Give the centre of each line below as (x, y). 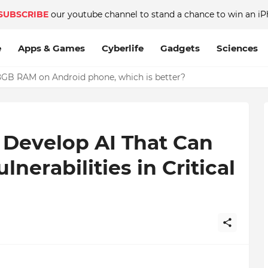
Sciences (237, 48)
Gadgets (180, 48)
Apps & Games (51, 48)
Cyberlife (122, 48)
